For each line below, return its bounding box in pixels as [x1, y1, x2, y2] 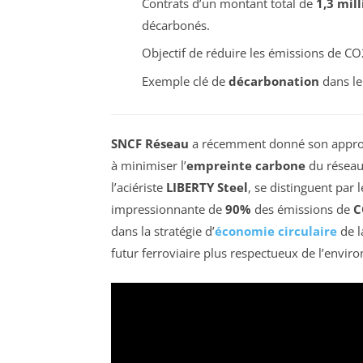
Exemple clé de [141, 72, 228, 89]
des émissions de [251, 201, 353, 218]
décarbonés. [141, 16, 210, 33]
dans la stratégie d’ [111, 223, 215, 240]
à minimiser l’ [111, 157, 186, 174]
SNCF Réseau [111, 135, 189, 152]
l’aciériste [111, 179, 166, 196]
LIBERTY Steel [166, 179, 248, 196]
